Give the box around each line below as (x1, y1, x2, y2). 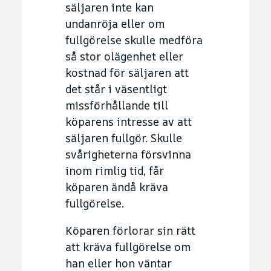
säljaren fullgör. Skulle (65, 130, 182, 145)
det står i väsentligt (65, 81, 167, 96)
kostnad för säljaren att (65, 65, 189, 80)
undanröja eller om (65, 16, 165, 31)
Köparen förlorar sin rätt (65, 223, 195, 238)
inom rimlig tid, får (65, 163, 164, 178)
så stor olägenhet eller (65, 48, 183, 64)
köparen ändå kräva (65, 179, 168, 194)
